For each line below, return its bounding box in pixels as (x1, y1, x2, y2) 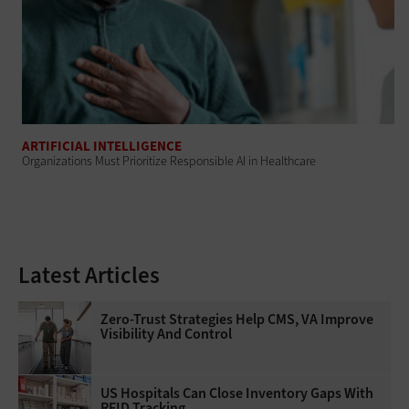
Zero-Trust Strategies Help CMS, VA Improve (100, 309, 373, 329)
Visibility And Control (100, 323, 232, 343)
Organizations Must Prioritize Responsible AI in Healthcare (22, 152, 317, 170)
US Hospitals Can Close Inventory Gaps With (100, 383, 373, 403)
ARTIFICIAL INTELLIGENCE (22, 136, 183, 155)
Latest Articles (18, 259, 160, 290)
